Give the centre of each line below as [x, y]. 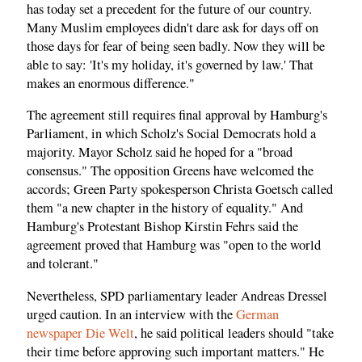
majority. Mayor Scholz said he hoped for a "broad [160, 152]
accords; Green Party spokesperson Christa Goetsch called [180, 189]
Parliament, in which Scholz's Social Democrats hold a [171, 134]
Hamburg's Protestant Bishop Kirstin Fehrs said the [162, 227]
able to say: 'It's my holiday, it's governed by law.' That [170, 64]
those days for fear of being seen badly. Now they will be [176, 46]
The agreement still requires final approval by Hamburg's [177, 115]
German [257, 314]
